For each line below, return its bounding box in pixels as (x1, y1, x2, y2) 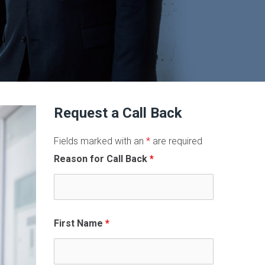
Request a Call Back (54, 105, 182, 121)
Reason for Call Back (54, 153, 150, 164)
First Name (54, 218, 105, 229)
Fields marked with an (54, 135, 146, 147)
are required (150, 135, 202, 147)
